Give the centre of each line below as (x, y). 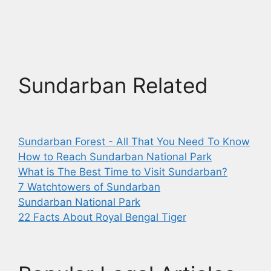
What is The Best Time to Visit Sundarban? (123, 171)
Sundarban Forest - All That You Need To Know (134, 141)
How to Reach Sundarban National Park (115, 156)
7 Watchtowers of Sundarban (89, 187)
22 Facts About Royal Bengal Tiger (102, 217)
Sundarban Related (113, 85)
